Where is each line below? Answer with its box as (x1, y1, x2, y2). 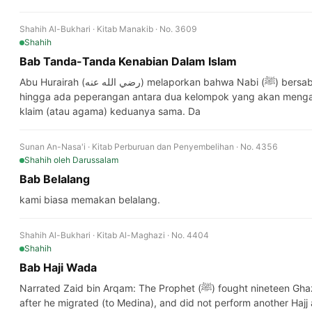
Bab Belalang (19, 172, 90, 186)
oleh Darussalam (54, 155, 118, 165)
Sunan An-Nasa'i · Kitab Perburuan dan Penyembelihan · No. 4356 (19, 141, 278, 152)
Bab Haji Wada (19, 260, 97, 274)
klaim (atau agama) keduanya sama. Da (19, 105, 201, 117)
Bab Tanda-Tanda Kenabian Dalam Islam (19, 54, 237, 68)
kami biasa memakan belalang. (19, 194, 160, 205)
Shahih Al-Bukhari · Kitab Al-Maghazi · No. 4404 (19, 230, 209, 240)
